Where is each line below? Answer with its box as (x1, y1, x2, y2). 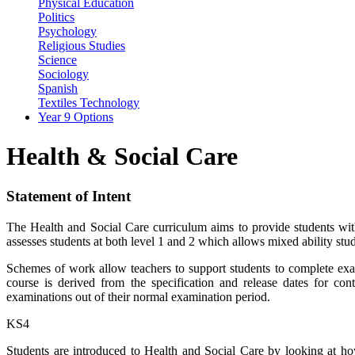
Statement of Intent (6, 188, 131, 205)
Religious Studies (38, 39, 125, 53)
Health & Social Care (6, 141, 244, 170)
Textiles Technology (38, 96, 139, 110)
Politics (38, 10, 74, 25)
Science (38, 53, 77, 67)
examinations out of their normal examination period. (6, 289, 270, 303)
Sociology (38, 67, 89, 82)
